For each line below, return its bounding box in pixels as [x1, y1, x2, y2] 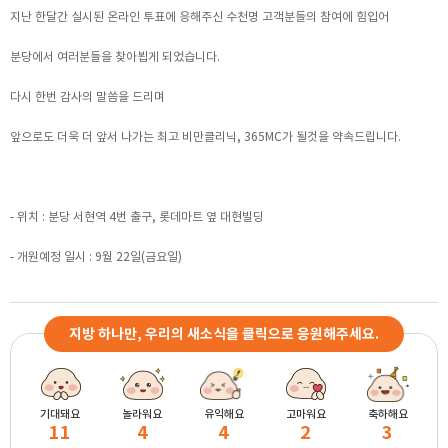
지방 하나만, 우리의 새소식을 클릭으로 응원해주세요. [69, 324, 379, 343]
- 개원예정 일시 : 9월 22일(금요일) [10, 248, 182, 264]
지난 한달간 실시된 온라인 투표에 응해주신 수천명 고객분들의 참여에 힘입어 [10, 8, 389, 24]
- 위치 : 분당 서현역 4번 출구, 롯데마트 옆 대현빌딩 [10, 208, 264, 224]
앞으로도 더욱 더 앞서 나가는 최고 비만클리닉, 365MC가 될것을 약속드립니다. [10, 128, 401, 144]
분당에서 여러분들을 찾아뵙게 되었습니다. [10, 48, 220, 64]
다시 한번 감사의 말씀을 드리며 [10, 88, 165, 104]
